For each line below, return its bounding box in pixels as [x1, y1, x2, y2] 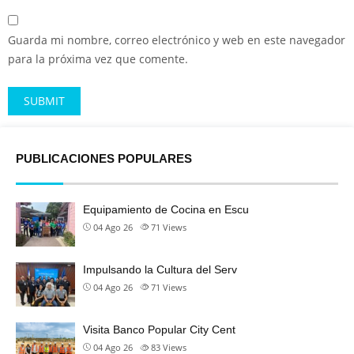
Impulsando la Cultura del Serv [83, 262, 237, 276]
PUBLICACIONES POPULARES [16, 151, 192, 165]
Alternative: [8, 128, 69, 144]
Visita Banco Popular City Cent [83, 323, 235, 337]
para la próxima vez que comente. [8, 51, 188, 66]
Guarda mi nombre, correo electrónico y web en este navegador [8, 32, 345, 47]
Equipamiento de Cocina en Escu [83, 202, 249, 216]
